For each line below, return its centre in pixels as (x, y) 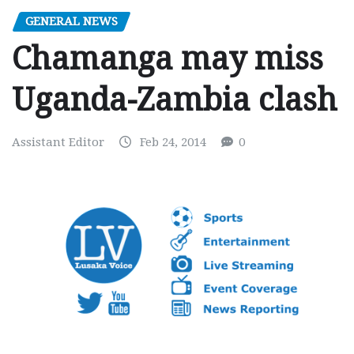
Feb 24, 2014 (173, 143)
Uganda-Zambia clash (175, 100)
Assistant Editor (58, 143)
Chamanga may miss (168, 59)
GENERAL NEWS (72, 21)
